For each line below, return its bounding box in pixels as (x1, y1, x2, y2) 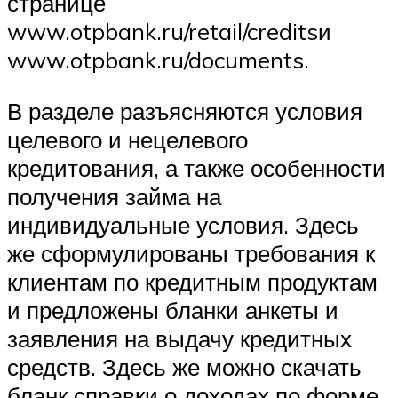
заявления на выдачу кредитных (7, 324, 352, 353)
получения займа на (7, 182, 221, 211)
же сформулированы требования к (7, 239, 375, 267)
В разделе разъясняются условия (7, 97, 362, 125)
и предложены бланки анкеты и (7, 296, 338, 324)
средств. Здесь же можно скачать (7, 353, 362, 381)
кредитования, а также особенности (7, 154, 386, 182)
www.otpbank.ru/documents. (7, 45, 309, 75)
